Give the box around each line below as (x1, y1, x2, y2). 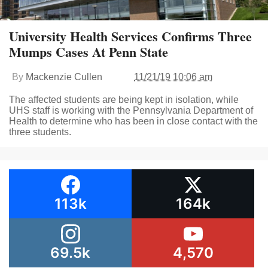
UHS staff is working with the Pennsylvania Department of (9, 105, 253, 115)
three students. (9, 126, 71, 137)
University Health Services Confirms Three (9, 26, 252, 46)
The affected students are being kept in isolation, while (9, 94, 239, 105)
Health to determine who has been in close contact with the (9, 115, 258, 126)
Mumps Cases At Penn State (9, 41, 168, 62)
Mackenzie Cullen (26, 71, 102, 82)
